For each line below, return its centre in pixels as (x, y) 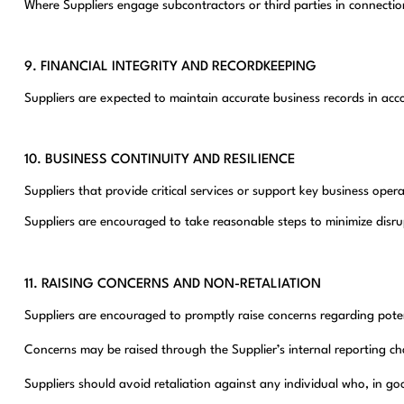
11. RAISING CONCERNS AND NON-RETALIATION (172, 285)
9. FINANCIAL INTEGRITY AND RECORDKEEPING (170, 67)
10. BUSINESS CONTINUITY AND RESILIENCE (159, 161)
